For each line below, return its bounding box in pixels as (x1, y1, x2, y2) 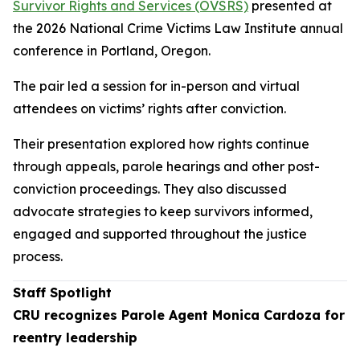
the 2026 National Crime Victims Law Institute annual (13, 19, 343, 36)
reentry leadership (13, 329, 137, 346)
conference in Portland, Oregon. (13, 42, 211, 59)
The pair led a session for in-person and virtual (13, 77, 300, 94)
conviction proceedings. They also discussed (13, 180, 287, 197)
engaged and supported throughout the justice (13, 225, 307, 242)
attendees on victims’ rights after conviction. (13, 100, 286, 117)
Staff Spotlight (13, 284, 112, 301)
